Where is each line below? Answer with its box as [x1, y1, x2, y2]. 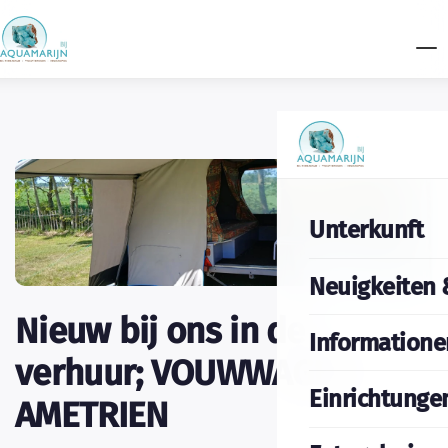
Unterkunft [308, 216, 424, 245]
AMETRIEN [15, 394, 169, 437]
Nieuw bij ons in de [15, 310, 305, 353]
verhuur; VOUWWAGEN [15, 352, 355, 395]
